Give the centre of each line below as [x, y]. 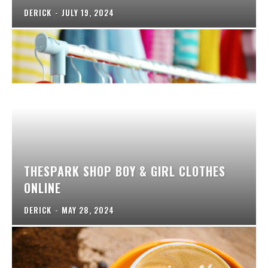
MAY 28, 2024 [88, 210]
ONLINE [42, 188]
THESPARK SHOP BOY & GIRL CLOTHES [125, 171]
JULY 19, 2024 [88, 13]
